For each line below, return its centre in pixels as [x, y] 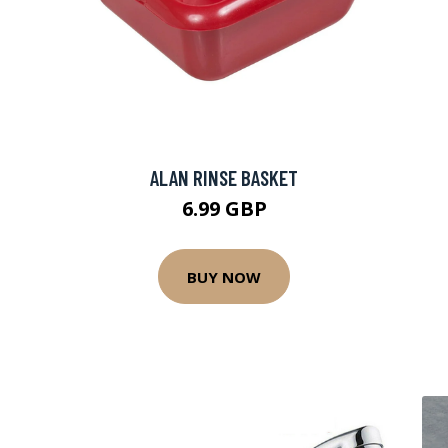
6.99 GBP [224, 208]
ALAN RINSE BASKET [224, 177]
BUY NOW [224, 276]
